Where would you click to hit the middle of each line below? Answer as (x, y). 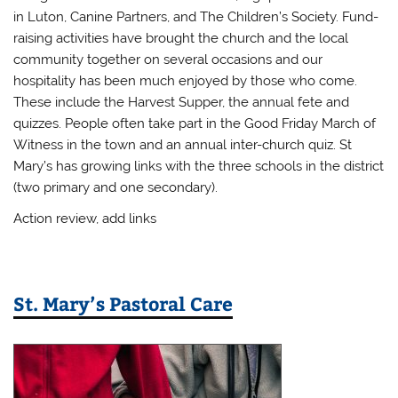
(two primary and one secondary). (116, 187)
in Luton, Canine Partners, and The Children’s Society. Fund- (196, 16)
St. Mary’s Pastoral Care (123, 304)
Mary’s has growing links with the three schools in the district (199, 166)
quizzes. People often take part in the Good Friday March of (195, 123)
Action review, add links (85, 219)
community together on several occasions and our (168, 59)
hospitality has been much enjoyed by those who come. (186, 80)
